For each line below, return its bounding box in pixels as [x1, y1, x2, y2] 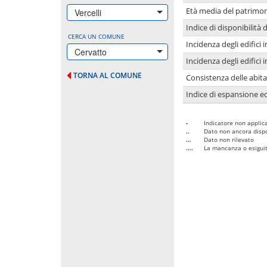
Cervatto [74, 45, 107, 58]
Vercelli [74, 6, 101, 18]
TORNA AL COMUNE [73, 70, 142, 80]
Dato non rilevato [204, 135, 254, 144]
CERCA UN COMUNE [68, 32, 125, 41]
